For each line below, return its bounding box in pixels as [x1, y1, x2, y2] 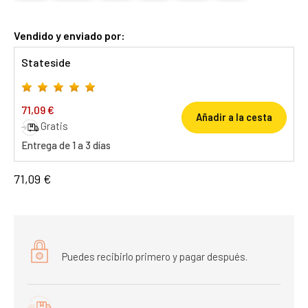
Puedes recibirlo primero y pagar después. [62, 250, 247, 263]
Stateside [21, 56, 71, 69]
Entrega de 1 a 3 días [21, 138, 111, 151]
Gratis [41, 120, 68, 132]
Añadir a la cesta [196, 111, 272, 123]
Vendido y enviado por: [14, 29, 125, 42]
